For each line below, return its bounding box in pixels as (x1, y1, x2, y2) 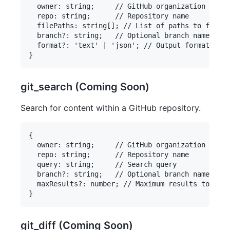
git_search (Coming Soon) (21, 81, 149, 93)
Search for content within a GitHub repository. (21, 103, 201, 113)
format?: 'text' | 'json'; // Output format (29, 41, 209, 50)
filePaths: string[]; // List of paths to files (29, 22, 226, 30)
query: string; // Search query (29, 160, 177, 169)
